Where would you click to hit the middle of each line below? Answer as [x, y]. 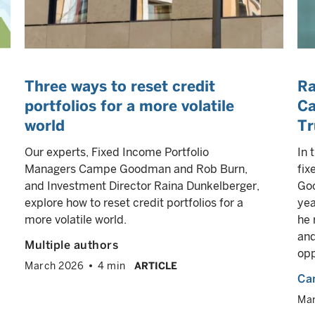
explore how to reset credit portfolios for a [134, 203]
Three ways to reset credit [120, 86]
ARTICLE [155, 266]
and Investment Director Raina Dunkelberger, [142, 186]
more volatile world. [76, 220]
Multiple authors [71, 245]
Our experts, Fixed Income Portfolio [117, 152]
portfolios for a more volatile [129, 106]
